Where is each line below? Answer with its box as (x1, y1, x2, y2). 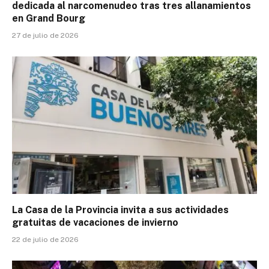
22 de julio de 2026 (12, 235, 79, 244)
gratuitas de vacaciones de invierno (12, 217, 178, 229)
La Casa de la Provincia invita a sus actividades (12, 204, 229, 216)
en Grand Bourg (12, 12, 85, 24)
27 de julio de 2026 (12, 31, 79, 40)
